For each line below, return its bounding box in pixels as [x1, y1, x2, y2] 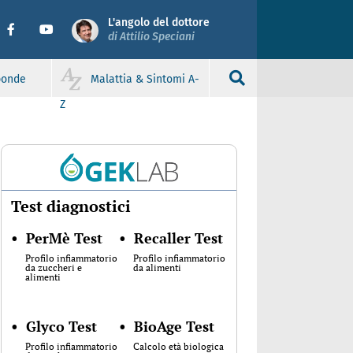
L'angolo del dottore [108, 15, 210, 29]
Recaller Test [134, 229, 223, 248]
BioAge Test [134, 317, 214, 336]
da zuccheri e [25, 262, 82, 274]
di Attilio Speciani [108, 29, 195, 43]
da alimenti [133, 262, 181, 274]
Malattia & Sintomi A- [91, 72, 200, 86]
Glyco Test [26, 317, 97, 336]
